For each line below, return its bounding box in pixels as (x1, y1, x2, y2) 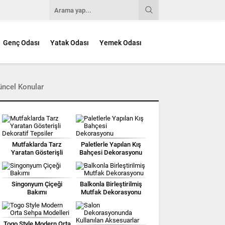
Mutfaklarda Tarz (12, 140, 62, 148)
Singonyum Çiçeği (12, 180, 62, 188)
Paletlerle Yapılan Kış (80, 140, 141, 148)
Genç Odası (3, 39, 40, 47)
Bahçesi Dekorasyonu (79, 148, 142, 156)
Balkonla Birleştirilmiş (79, 180, 142, 188)
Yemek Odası (99, 39, 142, 47)
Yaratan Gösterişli (11, 148, 63, 156)
